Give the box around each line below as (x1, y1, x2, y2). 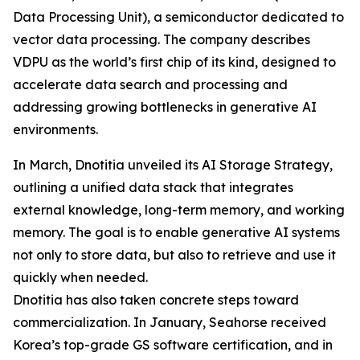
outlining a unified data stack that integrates (13, 179, 293, 195)
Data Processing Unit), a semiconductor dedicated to (13, 9, 344, 25)
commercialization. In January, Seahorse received (13, 314, 326, 330)
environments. (13, 121, 98, 137)
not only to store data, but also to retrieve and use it (13, 247, 336, 263)
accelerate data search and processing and (13, 76, 288, 92)
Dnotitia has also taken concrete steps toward (13, 292, 299, 308)
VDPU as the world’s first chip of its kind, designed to (13, 54, 336, 70)
